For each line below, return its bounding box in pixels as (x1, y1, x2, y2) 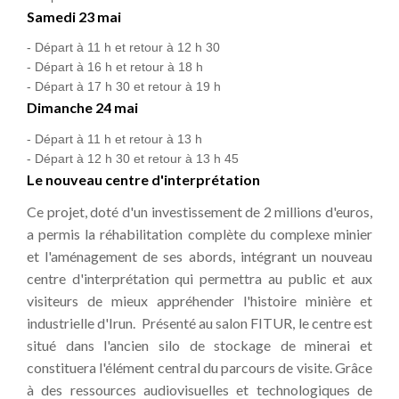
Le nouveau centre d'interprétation (27, 170, 263, 188)
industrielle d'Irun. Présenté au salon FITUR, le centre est (27, 313, 372, 331)
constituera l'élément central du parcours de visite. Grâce (27, 358, 372, 376)
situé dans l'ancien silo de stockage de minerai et (27, 336, 372, 354)
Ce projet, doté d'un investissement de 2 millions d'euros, (27, 202, 372, 220)
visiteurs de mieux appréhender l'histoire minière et (27, 291, 372, 309)
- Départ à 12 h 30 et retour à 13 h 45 (27, 151, 239, 166)
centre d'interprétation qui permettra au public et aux (27, 269, 372, 287)
